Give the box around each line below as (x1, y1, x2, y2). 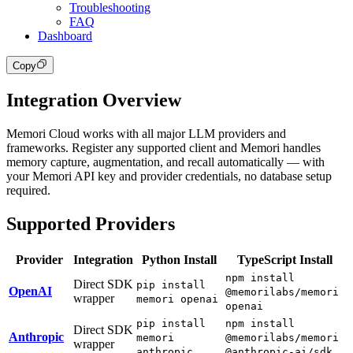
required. (6, 183, 50, 197)
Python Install (142, 252, 217, 266)
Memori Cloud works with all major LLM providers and (6, 126, 286, 140)
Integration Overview (6, 89, 181, 110)
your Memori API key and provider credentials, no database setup (6, 169, 332, 183)
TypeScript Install (237, 252, 333, 266)
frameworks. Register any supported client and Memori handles (6, 140, 321, 154)
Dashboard (38, 28, 92, 43)
